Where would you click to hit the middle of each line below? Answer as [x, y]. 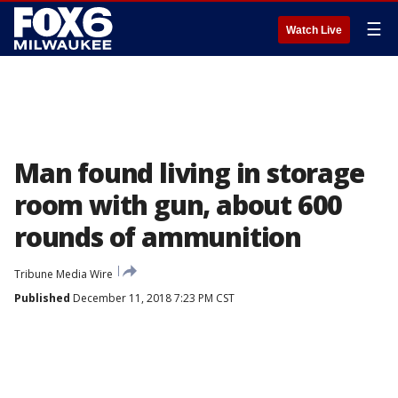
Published [42, 298]
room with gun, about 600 [179, 205]
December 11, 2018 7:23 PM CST [152, 298]
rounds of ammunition [158, 237]
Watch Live [314, 30]
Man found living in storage [189, 173]
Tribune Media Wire [64, 274]
